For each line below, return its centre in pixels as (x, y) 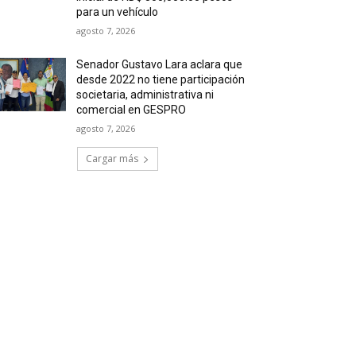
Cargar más (112, 159)
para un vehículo (118, 12)
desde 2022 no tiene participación (161, 80)
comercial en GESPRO (132, 110)
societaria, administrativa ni (145, 95)
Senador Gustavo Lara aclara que (160, 65)
